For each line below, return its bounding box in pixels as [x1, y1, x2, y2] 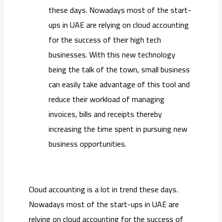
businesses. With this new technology [49, 47, 175, 62]
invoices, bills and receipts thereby [49, 107, 162, 122]
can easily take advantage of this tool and [49, 77, 190, 92]
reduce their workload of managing [49, 92, 165, 107]
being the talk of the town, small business [49, 62, 190, 77]
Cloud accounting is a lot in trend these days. [29, 182, 178, 197]
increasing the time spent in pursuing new [49, 121, 187, 137]
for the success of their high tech [49, 32, 161, 48]
